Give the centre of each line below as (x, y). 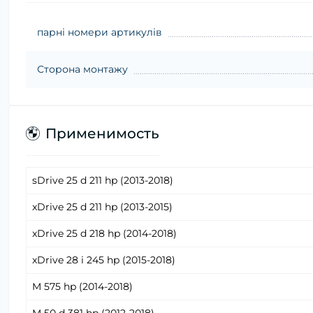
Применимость (102, 134)
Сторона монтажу (82, 70)
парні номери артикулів (100, 32)
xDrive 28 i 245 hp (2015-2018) (104, 260)
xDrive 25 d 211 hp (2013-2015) (102, 207)
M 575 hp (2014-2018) (82, 287)
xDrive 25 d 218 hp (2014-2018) (104, 234)
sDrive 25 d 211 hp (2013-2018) (103, 181)
